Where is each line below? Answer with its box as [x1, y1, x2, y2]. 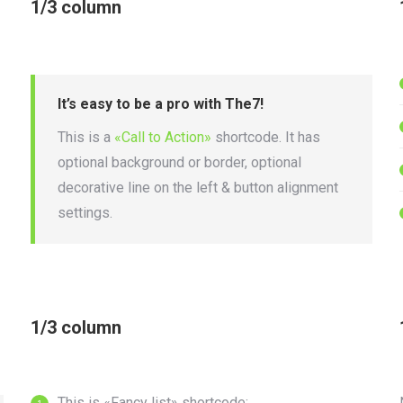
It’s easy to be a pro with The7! [58, 95, 264, 112]
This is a [58, 129, 114, 146]
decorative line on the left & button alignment [58, 179, 338, 196]
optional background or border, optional [58, 154, 301, 171]
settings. [58, 204, 112, 221]
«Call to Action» [114, 129, 211, 146]
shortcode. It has [211, 129, 320, 146]
